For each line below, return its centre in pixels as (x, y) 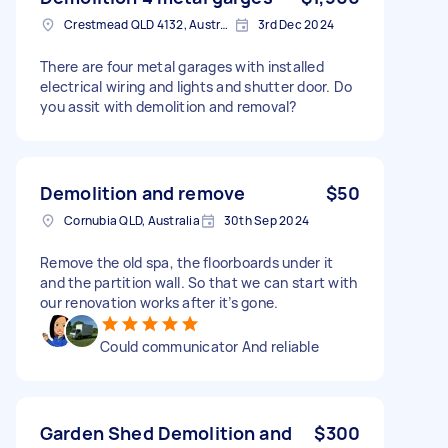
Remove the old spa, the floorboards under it (186, 262)
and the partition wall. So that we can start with (199, 282)
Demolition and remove (143, 192)
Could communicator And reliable (209, 346)
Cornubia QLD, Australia (132, 220)
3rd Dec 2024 (296, 24)
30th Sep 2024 (266, 220)
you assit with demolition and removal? (168, 106)
